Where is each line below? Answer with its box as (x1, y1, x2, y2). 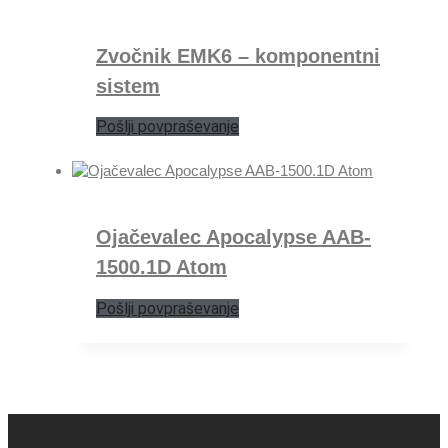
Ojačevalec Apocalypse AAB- (96, 225, 371, 248)
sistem (96, 74, 160, 97)
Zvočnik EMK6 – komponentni (96, 44, 380, 67)
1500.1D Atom (96, 255, 227, 278)
